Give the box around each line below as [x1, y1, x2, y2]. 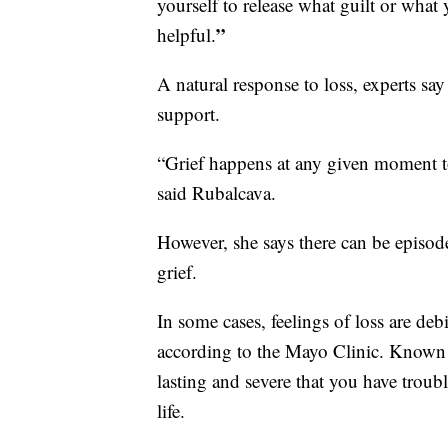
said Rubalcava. [157, 179, 276, 205]
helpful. [157, 21, 216, 47]
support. [157, 100, 220, 126]
